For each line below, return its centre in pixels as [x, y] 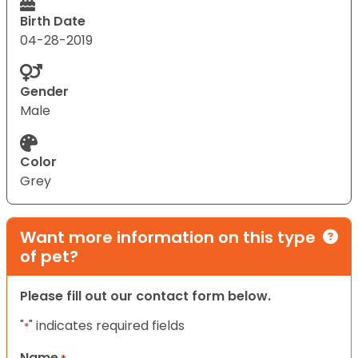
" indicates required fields [107, 325]
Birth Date [53, 21]
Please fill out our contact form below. [145, 296]
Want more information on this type [168, 237]
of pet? [49, 256]
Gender [44, 91]
